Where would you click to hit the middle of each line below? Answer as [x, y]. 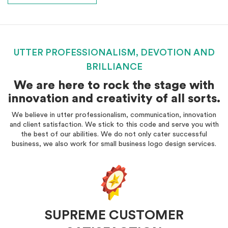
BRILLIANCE [114, 67]
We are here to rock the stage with [114, 85]
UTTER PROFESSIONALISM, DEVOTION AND [114, 52]
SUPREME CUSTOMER [114, 215]
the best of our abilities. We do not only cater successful [114, 134]
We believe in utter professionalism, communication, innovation [114, 115]
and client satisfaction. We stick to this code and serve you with [114, 125]
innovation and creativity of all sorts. [114, 99]
